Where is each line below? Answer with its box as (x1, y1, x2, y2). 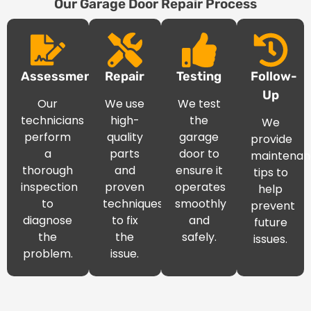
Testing (176, 68, 222, 84)
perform (24, 129, 72, 145)
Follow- (251, 68, 298, 84)
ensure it (175, 162, 223, 178)
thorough (22, 162, 74, 178)
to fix (111, 212, 138, 228)
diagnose (23, 212, 73, 228)
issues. (253, 231, 288, 247)
